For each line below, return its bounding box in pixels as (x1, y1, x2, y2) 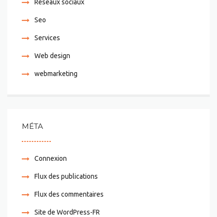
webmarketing (34, 70, 77, 77)
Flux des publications (34, 172, 98, 180)
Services (34, 34, 60, 42)
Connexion (34, 155, 67, 162)
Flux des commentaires (34, 190, 104, 198)
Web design (34, 52, 70, 60)
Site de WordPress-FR (34, 208, 100, 216)
